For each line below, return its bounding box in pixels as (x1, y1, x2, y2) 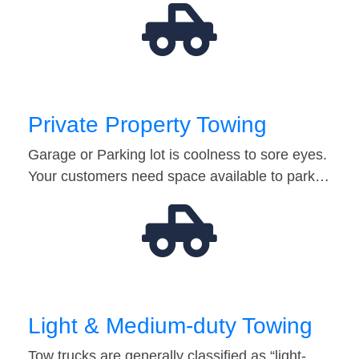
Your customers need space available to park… (28, 168, 329, 185)
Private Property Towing (28, 112, 267, 138)
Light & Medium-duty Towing (28, 313, 313, 339)
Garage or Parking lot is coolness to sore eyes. (28, 147, 327, 163)
